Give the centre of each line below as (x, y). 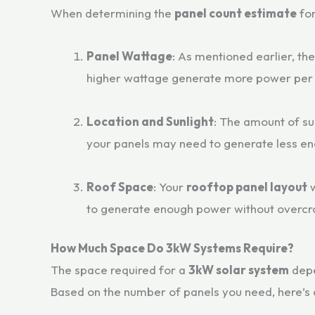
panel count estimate (236, 13)
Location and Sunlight (150, 121)
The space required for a (120, 270)
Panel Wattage (129, 56)
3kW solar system (239, 270)
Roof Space (120, 186)
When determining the (112, 13)
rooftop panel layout (247, 186)
